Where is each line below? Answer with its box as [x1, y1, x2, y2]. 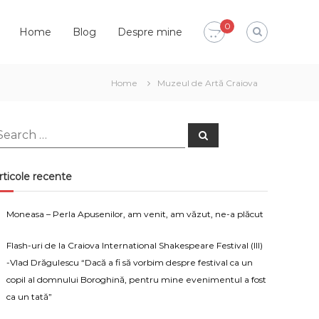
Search [198, 127, 232, 140]
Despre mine [117, 26, 182, 38]
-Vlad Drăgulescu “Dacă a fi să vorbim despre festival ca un [6, 257, 253, 268]
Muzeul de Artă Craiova [157, 78, 258, 88]
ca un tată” [6, 291, 53, 302]
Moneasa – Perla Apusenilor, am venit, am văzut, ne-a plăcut [6, 209, 264, 219]
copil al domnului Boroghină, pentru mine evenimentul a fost [6, 274, 267, 285]
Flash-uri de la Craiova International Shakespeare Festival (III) [6, 240, 263, 251]
